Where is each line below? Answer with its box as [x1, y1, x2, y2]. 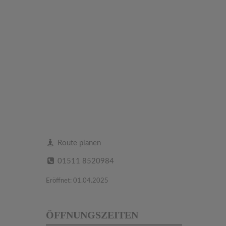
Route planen [55, 139, 101, 147]
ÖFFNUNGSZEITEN [46, 209, 138, 220]
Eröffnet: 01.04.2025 [46, 178, 108, 184]
